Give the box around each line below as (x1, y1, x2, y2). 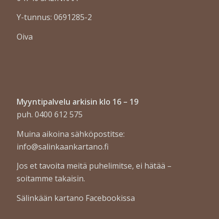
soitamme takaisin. (16, 173, 85, 184)
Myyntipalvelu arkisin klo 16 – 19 (16, 96, 138, 108)
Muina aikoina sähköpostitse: (16, 128, 125, 139)
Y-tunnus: (16, 12, 52, 23)
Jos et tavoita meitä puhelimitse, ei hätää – (16, 160, 172, 172)
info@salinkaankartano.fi (16, 141, 109, 152)
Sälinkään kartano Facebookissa (16, 192, 135, 203)
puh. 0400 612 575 (16, 109, 83, 120)
